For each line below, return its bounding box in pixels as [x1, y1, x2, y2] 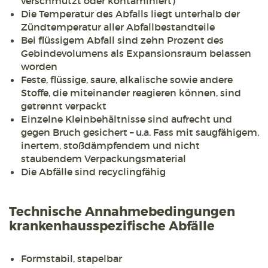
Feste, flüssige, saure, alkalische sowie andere [21, 74, 233, 86]
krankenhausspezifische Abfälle [9, 218, 215, 235]
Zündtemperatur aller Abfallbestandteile [21, 21, 215, 33]
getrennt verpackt [21, 100, 106, 112]
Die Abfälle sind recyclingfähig [21, 166, 166, 178]
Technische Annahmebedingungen [9, 204, 235, 221]
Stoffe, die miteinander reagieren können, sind [21, 87, 241, 99]
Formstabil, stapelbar [21, 252, 122, 265]
